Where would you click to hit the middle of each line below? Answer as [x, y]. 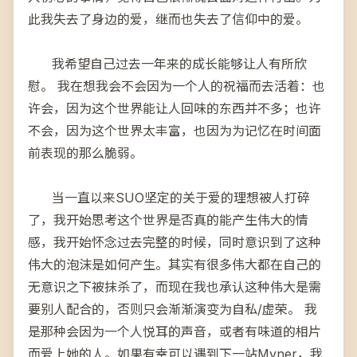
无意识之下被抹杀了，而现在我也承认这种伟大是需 [175, 286]
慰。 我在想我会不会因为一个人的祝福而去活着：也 [177, 86]
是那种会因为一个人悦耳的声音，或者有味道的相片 [175, 331]
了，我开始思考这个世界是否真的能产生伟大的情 [168, 220]
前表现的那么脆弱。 [85, 153]
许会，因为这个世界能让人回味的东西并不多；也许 [175, 108]
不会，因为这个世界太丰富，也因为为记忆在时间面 [175, 130]
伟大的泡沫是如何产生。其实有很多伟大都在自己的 [175, 264]
